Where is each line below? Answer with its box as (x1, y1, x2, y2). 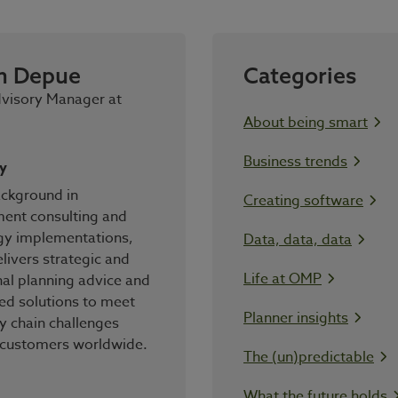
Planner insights (243, 306, 348, 329)
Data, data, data (243, 228, 352, 251)
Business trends (243, 150, 347, 172)
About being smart (243, 111, 368, 133)
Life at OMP (243, 267, 322, 290)
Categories (243, 60, 356, 89)
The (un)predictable (243, 346, 374, 368)
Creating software (243, 189, 363, 211)
